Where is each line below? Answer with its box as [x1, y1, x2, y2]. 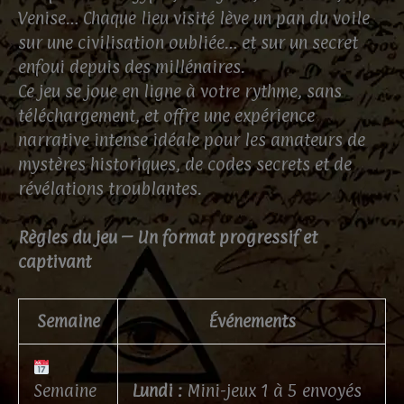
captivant [18, 252, 91, 272]
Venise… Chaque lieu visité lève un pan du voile [18, 8, 370, 29]
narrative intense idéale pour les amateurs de [18, 130, 365, 151]
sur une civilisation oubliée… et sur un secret [18, 32, 358, 53]
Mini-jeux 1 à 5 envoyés [182, 381, 362, 401]
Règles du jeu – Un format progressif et [18, 227, 317, 248]
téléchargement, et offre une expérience [18, 106, 315, 126]
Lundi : [133, 381, 182, 401]
